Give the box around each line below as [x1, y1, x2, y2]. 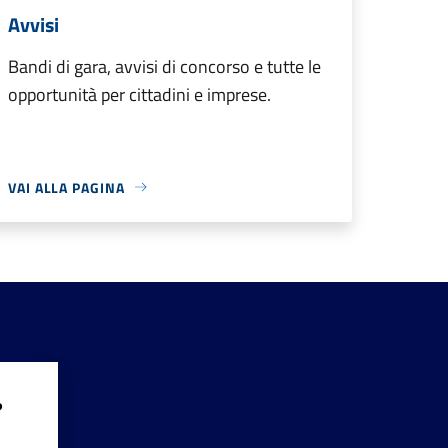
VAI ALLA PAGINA [8, 176, 125, 198]
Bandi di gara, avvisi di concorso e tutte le [8, 52, 321, 80]
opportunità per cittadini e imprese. [8, 80, 271, 108]
